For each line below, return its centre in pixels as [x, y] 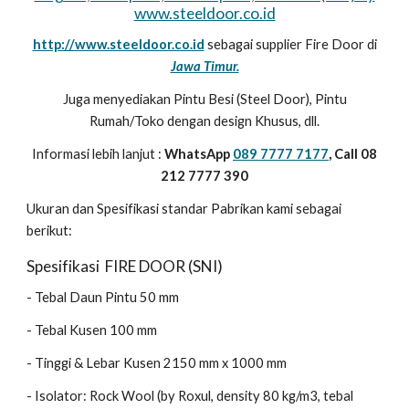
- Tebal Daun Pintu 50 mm [105, 297]
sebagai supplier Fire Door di [290, 44]
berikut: [50, 231]
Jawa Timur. [204, 66]
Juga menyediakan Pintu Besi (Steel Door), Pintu [204, 99]
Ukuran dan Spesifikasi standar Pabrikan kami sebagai [184, 209]
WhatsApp [199, 154]
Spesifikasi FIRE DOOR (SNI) [125, 266]
